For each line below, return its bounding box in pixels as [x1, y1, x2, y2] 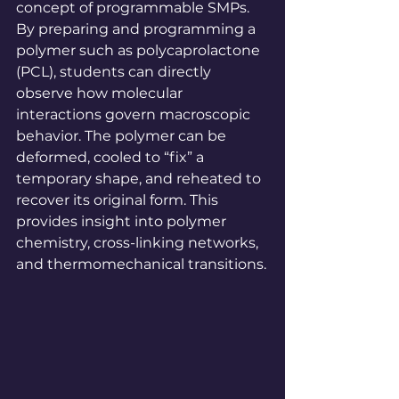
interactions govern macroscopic [16, 106, 254, 124]
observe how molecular [16, 85, 186, 102]
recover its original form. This [16, 191, 222, 209]
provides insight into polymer [16, 213, 230, 231]
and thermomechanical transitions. [16, 256, 266, 273]
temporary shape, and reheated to [16, 170, 265, 188]
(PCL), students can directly [16, 63, 215, 81]
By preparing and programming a [16, 20, 259, 38]
